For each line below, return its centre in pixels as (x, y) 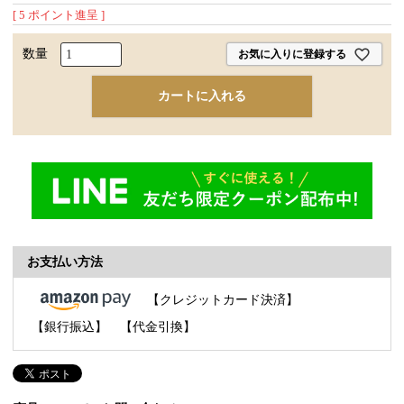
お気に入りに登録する (292, 55)
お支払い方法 (65, 262)
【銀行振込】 (70, 326)
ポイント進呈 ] (67, 14)
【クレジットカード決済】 (223, 299)
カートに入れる (202, 96)
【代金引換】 (158, 326)
